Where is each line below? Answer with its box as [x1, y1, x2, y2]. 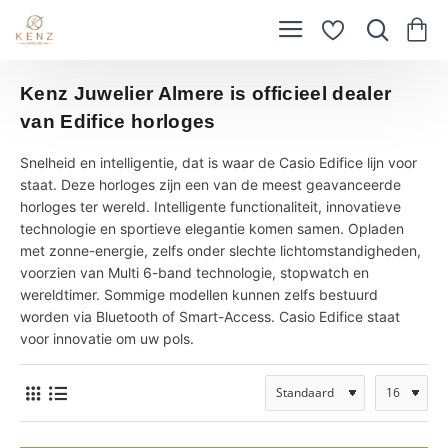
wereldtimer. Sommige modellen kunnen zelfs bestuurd [20, 286, 378, 303]
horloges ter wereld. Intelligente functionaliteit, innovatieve [20, 198, 401, 215]
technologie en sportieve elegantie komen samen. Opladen [20, 220, 404, 237]
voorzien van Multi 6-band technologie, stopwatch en [20, 264, 369, 281]
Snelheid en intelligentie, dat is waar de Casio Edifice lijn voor [20, 154, 417, 171]
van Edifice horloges [20, 111, 216, 132]
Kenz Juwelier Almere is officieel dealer [20, 83, 392, 104]
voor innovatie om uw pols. [20, 330, 198, 347]
